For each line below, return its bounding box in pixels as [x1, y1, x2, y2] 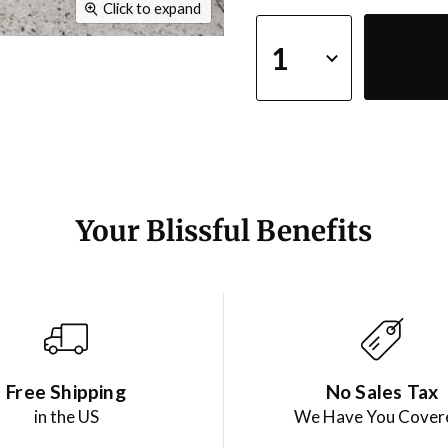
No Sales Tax [325, 380, 439, 404]
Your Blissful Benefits [76, 213, 372, 250]
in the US [33, 406, 99, 428]
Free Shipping [6, 380, 126, 404]
